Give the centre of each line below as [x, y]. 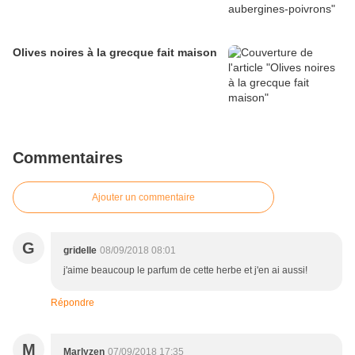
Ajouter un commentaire [143, 198]
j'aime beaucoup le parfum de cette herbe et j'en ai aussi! [185, 271]
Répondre [73, 303]
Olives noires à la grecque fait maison [115, 53]
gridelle [80, 251]
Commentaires [68, 158]
